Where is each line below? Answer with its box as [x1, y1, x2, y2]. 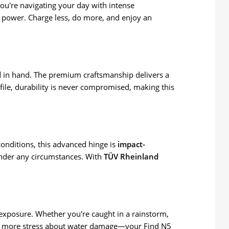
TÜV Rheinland [104, 151, 158, 162]
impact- [118, 139, 145, 150]
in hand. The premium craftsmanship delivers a [1, 70, 169, 80]
